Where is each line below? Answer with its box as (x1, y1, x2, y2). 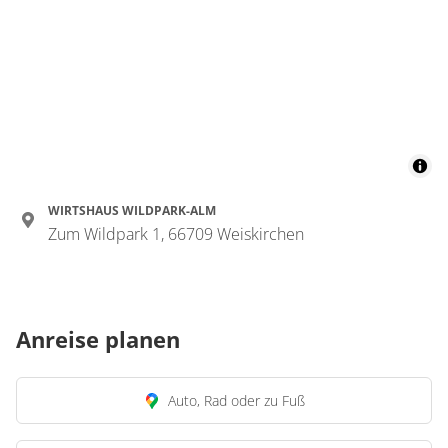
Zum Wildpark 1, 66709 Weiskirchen (48, 223, 304, 245)
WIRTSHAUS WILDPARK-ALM (48, 202, 216, 219)
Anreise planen (16, 324, 180, 354)
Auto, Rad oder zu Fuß (167, 391, 305, 410)
